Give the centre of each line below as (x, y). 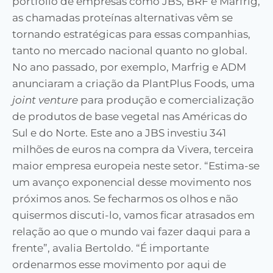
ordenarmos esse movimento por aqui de (119, 265)
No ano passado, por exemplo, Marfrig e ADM (129, 67)
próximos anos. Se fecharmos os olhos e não (125, 199)
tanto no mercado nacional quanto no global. (130, 51)
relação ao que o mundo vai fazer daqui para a (131, 232)
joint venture (45, 100)
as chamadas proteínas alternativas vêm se (122, 18)
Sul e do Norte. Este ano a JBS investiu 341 (119, 133)
